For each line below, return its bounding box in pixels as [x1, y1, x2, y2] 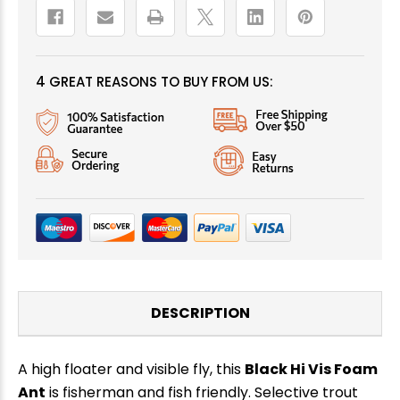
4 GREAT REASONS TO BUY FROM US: [36, 71, 273, 91]
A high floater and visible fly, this [18, 358, 245, 379]
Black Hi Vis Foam [245, 358, 378, 379]
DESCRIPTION [150, 302, 250, 323]
